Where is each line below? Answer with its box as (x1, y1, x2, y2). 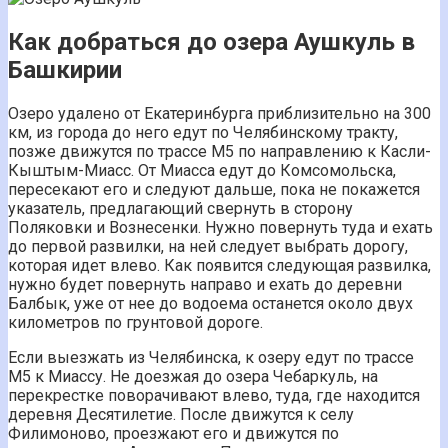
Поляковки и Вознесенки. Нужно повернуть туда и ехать (8, 218, 433, 238)
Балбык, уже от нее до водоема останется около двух (8, 294, 413, 314)
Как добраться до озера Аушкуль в (8, 28, 415, 57)
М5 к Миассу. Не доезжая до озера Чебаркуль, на (8, 367, 378, 387)
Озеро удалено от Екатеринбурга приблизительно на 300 (8, 104, 431, 124)
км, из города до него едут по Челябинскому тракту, (8, 123, 398, 143)
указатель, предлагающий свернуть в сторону (8, 199, 353, 219)
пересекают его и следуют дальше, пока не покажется (8, 180, 420, 200)
